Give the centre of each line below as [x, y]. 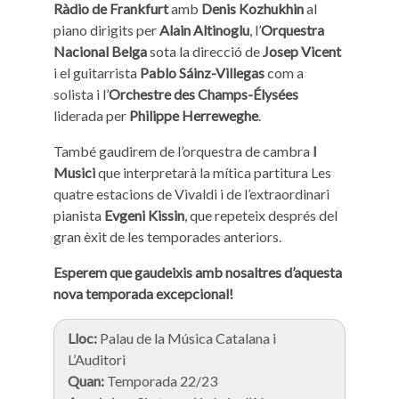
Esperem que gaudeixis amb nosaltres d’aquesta [198, 272]
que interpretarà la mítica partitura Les [213, 172]
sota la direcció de [205, 51]
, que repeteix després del [261, 215]
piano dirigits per [106, 30]
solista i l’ [81, 94]
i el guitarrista [97, 73]
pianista [79, 215]
